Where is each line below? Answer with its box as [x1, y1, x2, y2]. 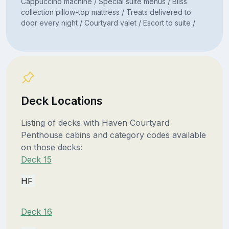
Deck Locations [20, 94, 103, 107]
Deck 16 [20, 206, 52, 217]
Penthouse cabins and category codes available [20, 129, 206, 140]
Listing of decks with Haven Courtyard [20, 117, 169, 128]
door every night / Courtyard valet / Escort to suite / [20, 18, 195, 27]
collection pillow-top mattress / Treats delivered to [20, 7, 191, 16]
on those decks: [20, 142, 82, 152]
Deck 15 [20, 154, 52, 165]
